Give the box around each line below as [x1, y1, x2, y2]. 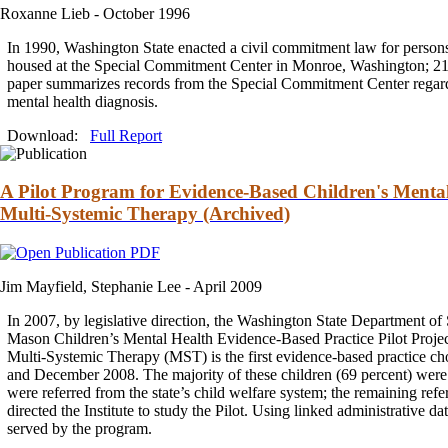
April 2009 [193, 278, 262, 296]
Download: [7, 126, 90, 144]
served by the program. [7, 420, 152, 438]
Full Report [90, 126, 162, 144]
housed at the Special [7, 56, 144, 74]
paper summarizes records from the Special [7, 74, 281, 92]
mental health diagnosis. [7, 92, 158, 110]
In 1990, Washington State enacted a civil [7, 38, 272, 56]
